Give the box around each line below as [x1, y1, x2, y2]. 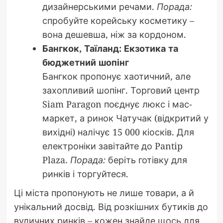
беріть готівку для [105, 154, 187, 166]
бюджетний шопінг [42, 56, 129, 69]
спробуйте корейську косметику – [42, 14, 194, 27]
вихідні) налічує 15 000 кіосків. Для [42, 126, 194, 138]
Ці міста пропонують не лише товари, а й [13, 187, 194, 199]
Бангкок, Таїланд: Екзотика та [42, 42, 178, 55]
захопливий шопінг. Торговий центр [42, 84, 200, 97]
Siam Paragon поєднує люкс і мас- [42, 98, 192, 111]
